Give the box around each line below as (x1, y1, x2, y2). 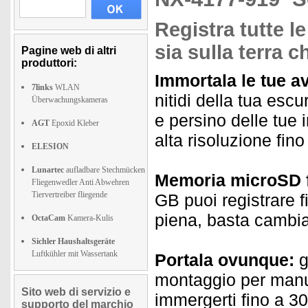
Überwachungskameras (32, 95, 108, 104)
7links (32, 82, 53, 92)
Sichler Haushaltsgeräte (32, 236, 115, 246)
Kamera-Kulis (65, 213, 113, 223)
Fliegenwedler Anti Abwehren (32, 177, 129, 187)
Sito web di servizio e (21, 286, 131, 298)
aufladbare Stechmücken (64, 165, 145, 175)
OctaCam (32, 213, 65, 223)
